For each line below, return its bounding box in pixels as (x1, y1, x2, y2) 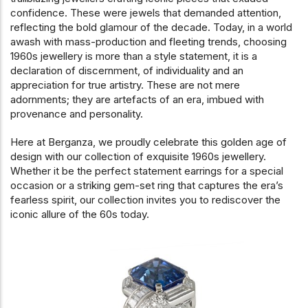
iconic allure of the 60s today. (10, 207, 152, 221)
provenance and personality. (10, 107, 146, 120)
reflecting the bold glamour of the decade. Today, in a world (10, 20, 292, 34)
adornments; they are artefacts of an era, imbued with (10, 92, 264, 106)
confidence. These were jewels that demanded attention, (10, 5, 281, 19)
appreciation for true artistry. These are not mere (10, 78, 240, 91)
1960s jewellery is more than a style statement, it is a (10, 49, 257, 63)
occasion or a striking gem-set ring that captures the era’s (10, 178, 283, 192)
